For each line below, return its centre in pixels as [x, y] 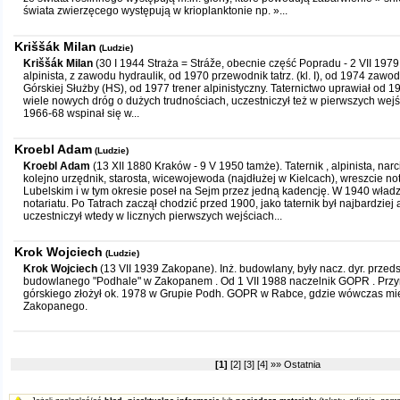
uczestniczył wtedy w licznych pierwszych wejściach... [153, 216]
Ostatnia [302, 364]
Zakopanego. [55, 306]
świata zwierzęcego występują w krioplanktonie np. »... [155, 11]
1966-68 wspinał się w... [81, 113]
